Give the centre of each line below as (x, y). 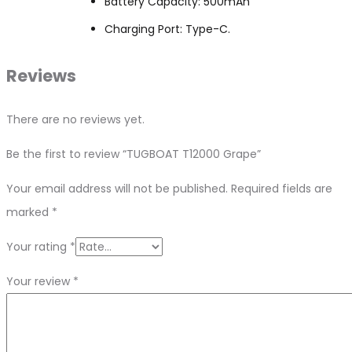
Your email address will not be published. (117, 188)
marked (29, 212)
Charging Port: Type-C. (167, 29)
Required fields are (282, 188)
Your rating (38, 246)
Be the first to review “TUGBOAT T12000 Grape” (134, 154)
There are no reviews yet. (75, 119)
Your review (40, 281)
